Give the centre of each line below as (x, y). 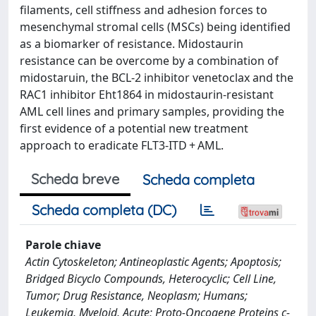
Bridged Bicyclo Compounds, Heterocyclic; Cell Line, (151, 279)
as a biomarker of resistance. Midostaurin (132, 44)
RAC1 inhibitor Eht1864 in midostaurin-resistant (147, 95)
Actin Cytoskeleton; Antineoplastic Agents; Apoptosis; (153, 262)
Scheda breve (75, 179)
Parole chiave (63, 245)
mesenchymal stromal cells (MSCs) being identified (155, 27)
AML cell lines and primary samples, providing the (152, 111)
